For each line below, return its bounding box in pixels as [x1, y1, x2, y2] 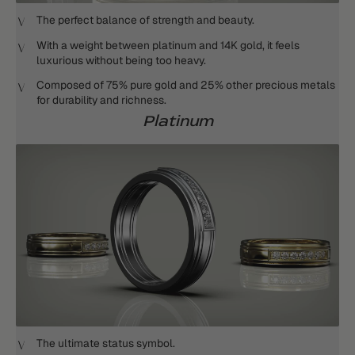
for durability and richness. [36, 93, 166, 108]
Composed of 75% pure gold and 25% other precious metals [36, 78, 335, 93]
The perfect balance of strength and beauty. [36, 13, 254, 28]
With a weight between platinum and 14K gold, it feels [36, 38, 300, 53]
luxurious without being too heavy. [36, 53, 206, 68]
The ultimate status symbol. [36, 335, 175, 350]
